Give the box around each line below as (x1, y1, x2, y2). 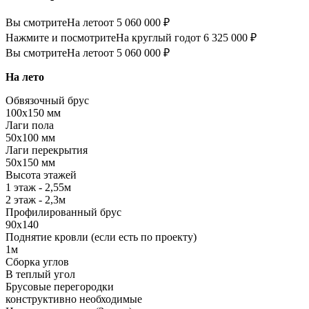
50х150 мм (6, 157, 55, 169)
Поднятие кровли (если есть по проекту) (6, 231, 197, 243)
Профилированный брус (6, 206, 121, 219)
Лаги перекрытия (6, 144, 88, 157)
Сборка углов (6, 256, 69, 268)
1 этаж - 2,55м (6, 181, 71, 194)
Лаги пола (6, 119, 54, 132)
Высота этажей (6, 169, 77, 181)
